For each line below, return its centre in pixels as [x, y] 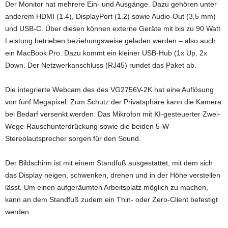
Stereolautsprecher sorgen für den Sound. [73, 138]
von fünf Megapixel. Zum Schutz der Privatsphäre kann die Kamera [113, 102]
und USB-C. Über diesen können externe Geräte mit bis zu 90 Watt [113, 28]
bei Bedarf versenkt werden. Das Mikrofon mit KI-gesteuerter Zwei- [113, 114]
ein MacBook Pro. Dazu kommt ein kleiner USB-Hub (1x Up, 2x [106, 53]
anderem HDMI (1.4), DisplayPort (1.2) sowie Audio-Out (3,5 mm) [110, 16]
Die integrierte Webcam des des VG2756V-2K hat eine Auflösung [109, 90]
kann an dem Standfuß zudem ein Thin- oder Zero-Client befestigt [111, 199]
